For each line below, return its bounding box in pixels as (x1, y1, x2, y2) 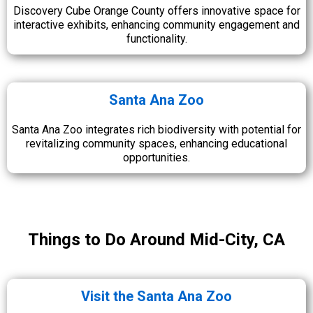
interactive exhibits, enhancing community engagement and (13, 18, 300, 31)
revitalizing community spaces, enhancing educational (26, 137, 287, 150)
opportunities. (123, 151, 190, 164)
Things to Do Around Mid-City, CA (28, 230, 285, 249)
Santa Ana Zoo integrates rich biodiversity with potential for (12, 123, 301, 136)
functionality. (126, 32, 187, 45)
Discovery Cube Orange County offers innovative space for (13, 4, 300, 17)
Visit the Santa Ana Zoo (81, 288, 232, 305)
